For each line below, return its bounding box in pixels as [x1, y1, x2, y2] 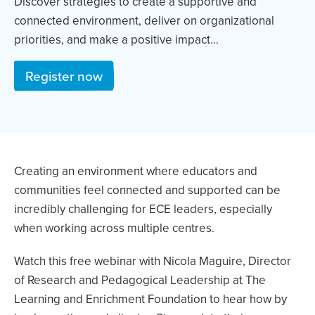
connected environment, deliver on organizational [14, 12, 274, 29]
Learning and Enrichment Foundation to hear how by [14, 290, 287, 307]
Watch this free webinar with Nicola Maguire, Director [14, 252, 291, 269]
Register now [25, 66, 103, 85]
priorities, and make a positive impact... [14, 31, 219, 48]
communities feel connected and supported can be [14, 181, 281, 198]
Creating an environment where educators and [14, 162, 257, 179]
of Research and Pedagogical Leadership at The [14, 271, 266, 288]
